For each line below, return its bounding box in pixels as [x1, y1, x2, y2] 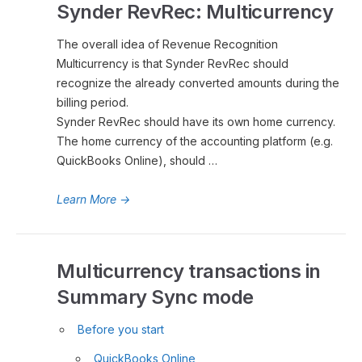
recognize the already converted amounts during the [57, 76, 339, 90]
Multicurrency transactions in [57, 259, 321, 283]
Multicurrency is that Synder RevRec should [57, 57, 288, 70]
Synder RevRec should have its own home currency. [57, 115, 335, 128]
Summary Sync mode [57, 285, 254, 309]
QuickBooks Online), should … [57, 154, 217, 167]
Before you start [78, 322, 164, 336]
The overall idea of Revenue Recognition [57, 37, 278, 51]
